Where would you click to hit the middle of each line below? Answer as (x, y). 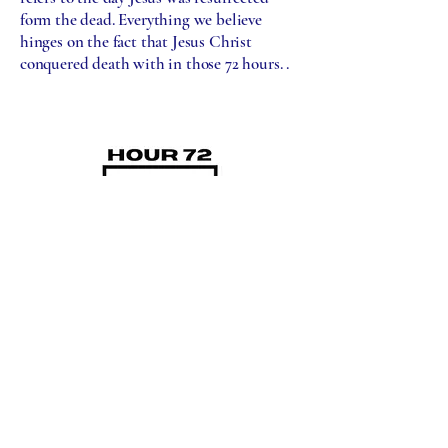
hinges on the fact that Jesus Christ (136, 41)
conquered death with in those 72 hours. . (155, 63)
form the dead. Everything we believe (141, 19)
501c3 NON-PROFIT (160, 372)
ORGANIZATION (160, 393)
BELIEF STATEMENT (158, 336)
